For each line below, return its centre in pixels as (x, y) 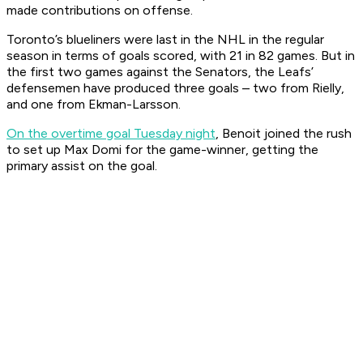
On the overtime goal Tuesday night (111, 134)
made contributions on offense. (101, 11)
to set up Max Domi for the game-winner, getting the (162, 150)
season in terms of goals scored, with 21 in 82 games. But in (181, 56)
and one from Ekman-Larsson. (95, 105)
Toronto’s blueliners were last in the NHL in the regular (165, 40)
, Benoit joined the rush (284, 134)
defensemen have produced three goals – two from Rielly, (175, 88)
